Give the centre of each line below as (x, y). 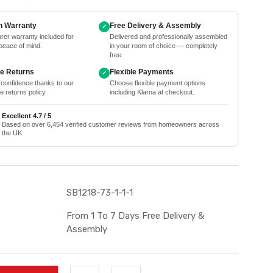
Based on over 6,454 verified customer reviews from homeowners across (111, 124)
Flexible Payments (142, 72)
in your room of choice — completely (164, 46)
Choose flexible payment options (158, 83)
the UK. (13, 133)
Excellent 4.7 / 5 (27, 116)
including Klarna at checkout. (152, 92)
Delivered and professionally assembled (168, 37)
